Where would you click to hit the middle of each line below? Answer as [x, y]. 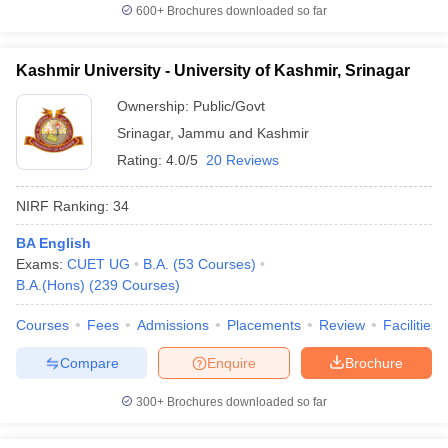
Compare [89, 362]
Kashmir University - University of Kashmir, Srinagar [213, 70]
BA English [53, 243]
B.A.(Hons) [50, 285]
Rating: [141, 160]
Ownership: [155, 106]
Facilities [410, 325]
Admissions [173, 325]
